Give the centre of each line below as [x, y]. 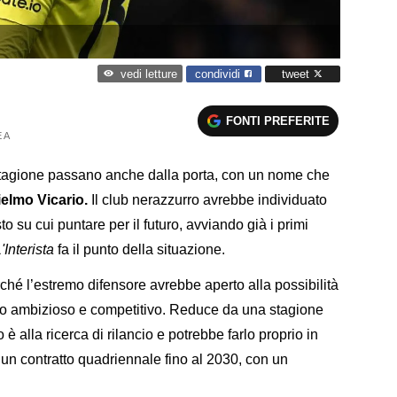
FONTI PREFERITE [278, 121]
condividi [219, 74]
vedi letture [148, 74]
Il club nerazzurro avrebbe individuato [207, 199]
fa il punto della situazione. [140, 249]
